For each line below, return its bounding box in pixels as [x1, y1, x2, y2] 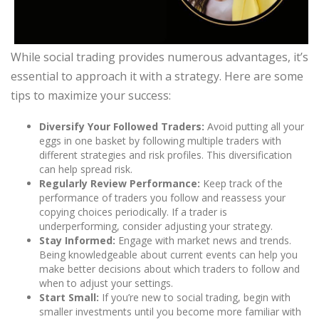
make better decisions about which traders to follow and [39, 262, 300, 276]
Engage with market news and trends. [115, 234, 291, 248]
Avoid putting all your [204, 120, 304, 134]
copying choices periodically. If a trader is [39, 205, 227, 219]
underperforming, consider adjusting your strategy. [39, 219, 273, 234]
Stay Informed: [39, 234, 115, 248]
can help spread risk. [39, 162, 132, 177]
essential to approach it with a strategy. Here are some [11, 68, 303, 85]
